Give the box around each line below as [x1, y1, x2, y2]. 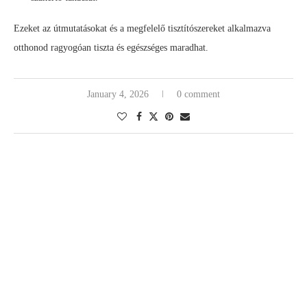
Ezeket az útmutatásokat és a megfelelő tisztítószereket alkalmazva [14, 23, 271, 34]
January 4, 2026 [87, 89, 149, 100]
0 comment [177, 89, 220, 100]
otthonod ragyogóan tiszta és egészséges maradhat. [14, 42, 208, 53]
